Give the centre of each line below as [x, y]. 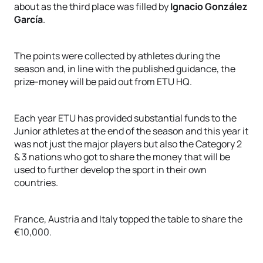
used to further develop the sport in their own [110, 170]
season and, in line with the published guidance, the [125, 69]
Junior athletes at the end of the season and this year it [131, 131]
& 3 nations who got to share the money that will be [122, 157]
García [28, 19]
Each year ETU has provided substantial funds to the [125, 118]
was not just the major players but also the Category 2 [128, 144]
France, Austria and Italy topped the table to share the [128, 219]
